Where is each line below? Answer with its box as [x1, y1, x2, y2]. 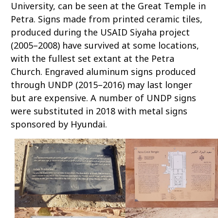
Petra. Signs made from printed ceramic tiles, [11, 13, 203, 25]
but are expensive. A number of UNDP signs [11, 91, 197, 104]
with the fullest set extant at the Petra [11, 52, 175, 64]
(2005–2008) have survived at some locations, [11, 39, 200, 51]
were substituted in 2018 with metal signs [11, 105, 188, 117]
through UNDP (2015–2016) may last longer [11, 78, 193, 91]
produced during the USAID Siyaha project [11, 26, 190, 38]
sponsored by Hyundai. [11, 118, 108, 130]
